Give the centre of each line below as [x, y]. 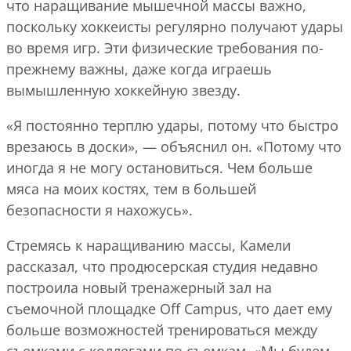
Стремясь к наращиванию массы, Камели [148, 245]
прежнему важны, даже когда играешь [139, 69]
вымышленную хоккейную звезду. [123, 90]
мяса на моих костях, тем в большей [131, 188]
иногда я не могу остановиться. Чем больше [159, 167]
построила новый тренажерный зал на [139, 287]
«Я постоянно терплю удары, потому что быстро [172, 125]
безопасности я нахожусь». [100, 210]
